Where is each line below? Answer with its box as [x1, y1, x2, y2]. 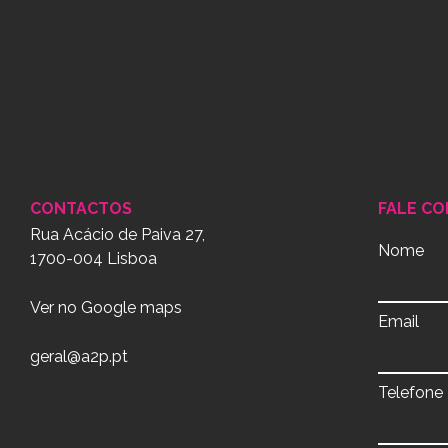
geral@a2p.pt [29, 347, 128, 366]
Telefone [377, 383, 443, 402]
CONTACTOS [29, 199, 132, 218]
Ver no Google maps [29, 298, 182, 317]
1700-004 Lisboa [29, 249, 157, 268]
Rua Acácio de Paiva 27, [29, 225, 205, 244]
